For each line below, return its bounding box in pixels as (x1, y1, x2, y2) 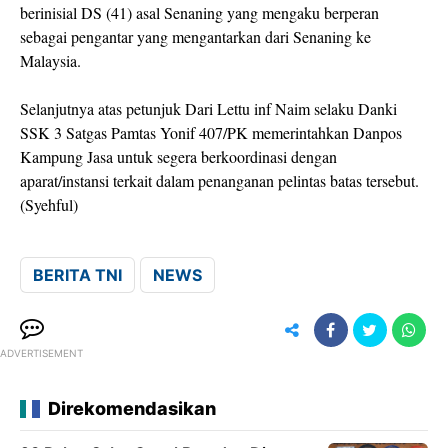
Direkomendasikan (48, 398, 216, 419)
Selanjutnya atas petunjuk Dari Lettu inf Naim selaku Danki (20, 98, 397, 119)
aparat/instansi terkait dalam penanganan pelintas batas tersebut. (20, 170, 419, 191)
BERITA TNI (33, 265, 122, 285)
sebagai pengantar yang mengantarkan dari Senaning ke (20, 26, 371, 47)
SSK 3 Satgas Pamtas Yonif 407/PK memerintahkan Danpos (20, 122, 402, 143)
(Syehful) (20, 194, 78, 215)
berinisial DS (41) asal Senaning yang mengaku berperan (20, 2, 379, 23)
